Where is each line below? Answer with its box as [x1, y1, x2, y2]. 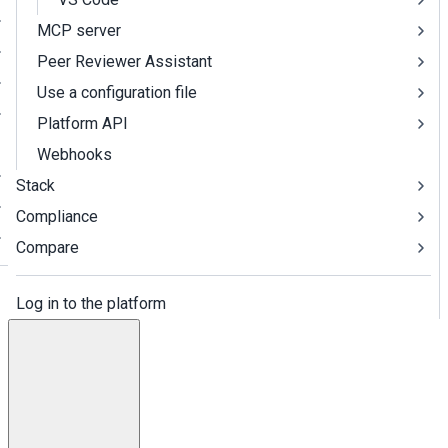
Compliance [16, 207, 98, 226]
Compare [16, 238, 79, 257]
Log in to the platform [16, 294, 166, 313]
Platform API [37, 114, 128, 133]
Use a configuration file [37, 83, 197, 102]
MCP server [37, 21, 121, 40]
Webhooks [37, 145, 112, 164]
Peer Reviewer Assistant [37, 52, 212, 71]
